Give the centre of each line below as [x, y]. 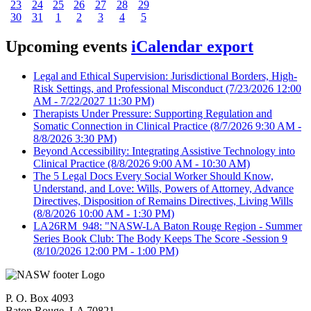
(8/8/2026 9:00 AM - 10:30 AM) [177, 163]
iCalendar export [192, 46]
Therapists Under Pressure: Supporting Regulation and [153, 113]
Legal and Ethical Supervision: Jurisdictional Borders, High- [165, 76]
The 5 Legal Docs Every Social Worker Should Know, [153, 176]
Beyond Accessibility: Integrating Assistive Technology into [164, 151]
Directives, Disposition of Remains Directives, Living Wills [163, 201]
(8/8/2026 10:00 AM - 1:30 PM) [104, 213]
